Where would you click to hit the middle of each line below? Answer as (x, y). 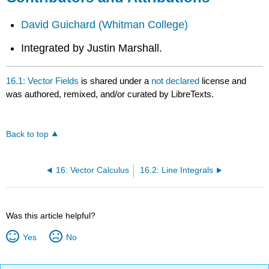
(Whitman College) (144, 24)
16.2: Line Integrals (176, 171)
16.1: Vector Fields (43, 81)
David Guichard (60, 24)
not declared (177, 81)
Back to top (28, 134)
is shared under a (115, 81)
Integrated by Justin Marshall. (92, 48)
